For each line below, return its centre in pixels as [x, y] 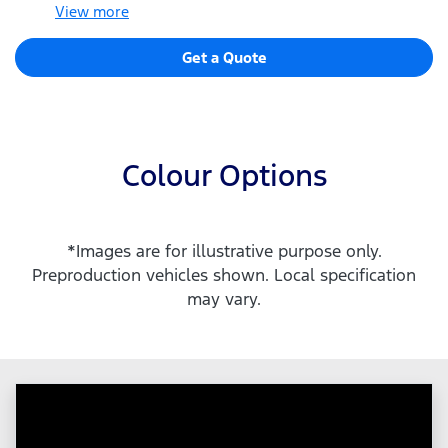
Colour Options [224, 176]
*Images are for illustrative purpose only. [224, 251]
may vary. [224, 299]
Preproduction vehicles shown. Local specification [224, 275]
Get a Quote [224, 58]
